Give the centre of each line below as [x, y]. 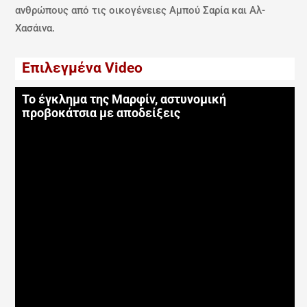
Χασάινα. [35, 28]
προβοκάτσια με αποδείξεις [101, 113]
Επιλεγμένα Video [83, 68]
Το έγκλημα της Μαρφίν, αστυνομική [124, 100]
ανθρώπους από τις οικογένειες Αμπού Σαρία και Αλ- [140, 10]
